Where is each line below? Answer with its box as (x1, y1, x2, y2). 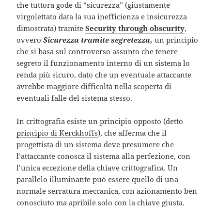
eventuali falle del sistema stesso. (16, 93, 133, 103)
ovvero (16, 35, 44, 45)
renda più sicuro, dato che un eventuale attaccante (16, 70, 192, 80)
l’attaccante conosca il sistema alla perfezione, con (16, 151, 191, 161)
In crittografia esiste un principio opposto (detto (16, 116, 184, 126)
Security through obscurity (85, 23, 185, 33)
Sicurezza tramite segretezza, (43, 35, 153, 45)
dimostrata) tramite (16, 23, 86, 33)
